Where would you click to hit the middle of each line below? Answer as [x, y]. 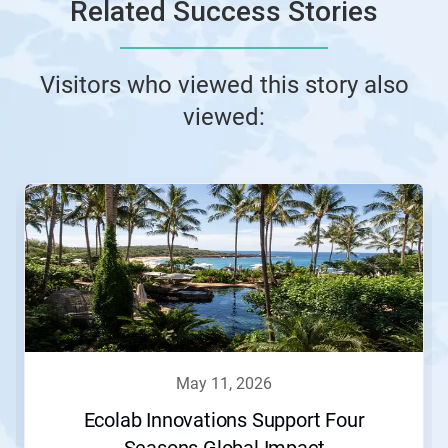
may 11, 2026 [231, 383]
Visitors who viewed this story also [224, 84]
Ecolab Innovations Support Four [224, 419]
